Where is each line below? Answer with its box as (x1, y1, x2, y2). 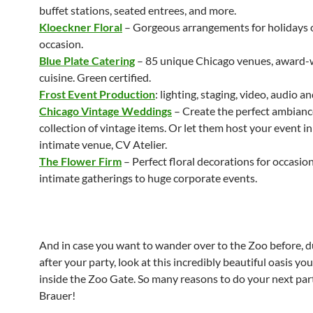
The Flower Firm (39, 154, 122, 168)
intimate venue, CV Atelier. (39, 138, 167, 151)
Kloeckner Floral (39, 20, 122, 34)
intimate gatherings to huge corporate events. (39, 171, 257, 184)
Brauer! (39, 289, 75, 302)
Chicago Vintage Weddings (39, 104, 172, 117)
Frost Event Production (39, 87, 155, 101)
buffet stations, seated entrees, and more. (39, 3, 236, 17)
